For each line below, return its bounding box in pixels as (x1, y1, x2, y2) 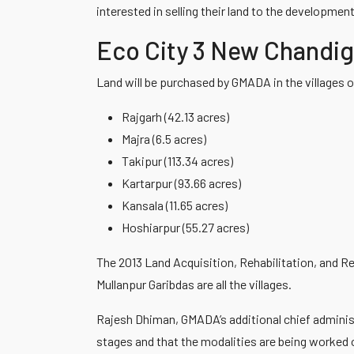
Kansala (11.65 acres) (122, 198, 228, 213)
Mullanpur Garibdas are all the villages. (96, 277, 292, 292)
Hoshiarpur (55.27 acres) (122, 220, 249, 235)
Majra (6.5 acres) (122, 131, 206, 146)
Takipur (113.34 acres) (122, 153, 233, 168)
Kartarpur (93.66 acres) (122, 175, 241, 190)
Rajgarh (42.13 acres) (122, 109, 229, 124)
